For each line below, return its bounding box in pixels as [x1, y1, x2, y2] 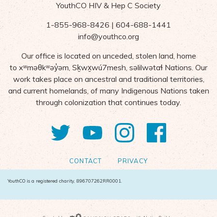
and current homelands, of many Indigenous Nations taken [8, 86, 209, 96]
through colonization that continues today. [36, 97, 181, 108]
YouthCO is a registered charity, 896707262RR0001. [8, 178, 122, 184]
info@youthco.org [78, 31, 139, 42]
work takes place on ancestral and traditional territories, [13, 74, 204, 84]
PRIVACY [117, 157, 148, 165]
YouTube [81, 118, 157, 143]
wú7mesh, [92, 62, 129, 73]
